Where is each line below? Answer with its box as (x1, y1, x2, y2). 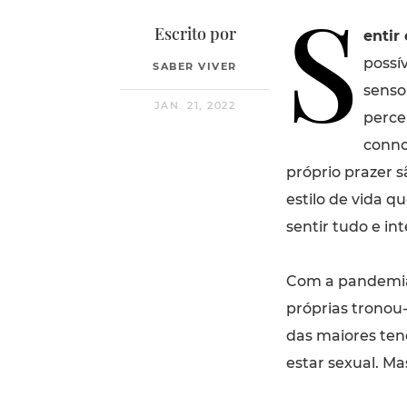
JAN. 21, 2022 (154, 98, 236, 112)
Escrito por (154, 22, 236, 45)
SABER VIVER (153, 59, 237, 73)
